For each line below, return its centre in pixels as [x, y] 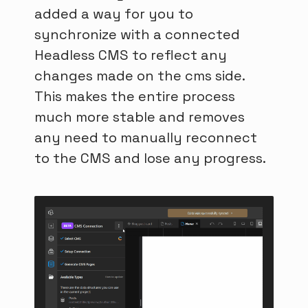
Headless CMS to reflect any [131, 55]
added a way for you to [114, 14]
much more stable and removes [140, 117]
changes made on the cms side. [140, 76]
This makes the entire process [135, 97]
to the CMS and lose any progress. [150, 158]
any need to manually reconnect [146, 138]
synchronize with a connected [137, 35]
